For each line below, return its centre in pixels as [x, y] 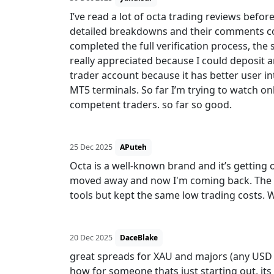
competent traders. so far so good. [151, 105]
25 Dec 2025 [91, 147]
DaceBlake [139, 238]
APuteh [133, 147]
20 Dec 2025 [91, 238]
